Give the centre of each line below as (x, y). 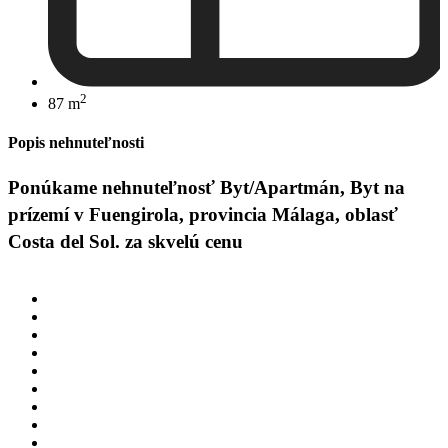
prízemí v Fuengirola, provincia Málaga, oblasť (203, 215)
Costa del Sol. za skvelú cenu (125, 242)
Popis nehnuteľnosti (76, 143)
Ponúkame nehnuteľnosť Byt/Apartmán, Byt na (206, 188)
